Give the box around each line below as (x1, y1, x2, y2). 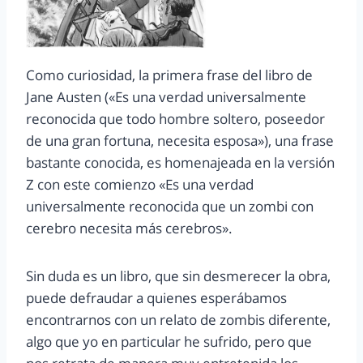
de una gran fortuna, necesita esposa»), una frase (26, 131, 334, 151)
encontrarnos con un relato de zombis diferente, (26, 310, 331, 330)
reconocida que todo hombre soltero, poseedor (26, 109, 325, 129)
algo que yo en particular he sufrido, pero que (26, 332, 312, 352)
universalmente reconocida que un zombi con (26, 197, 314, 216)
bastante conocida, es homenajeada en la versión (26, 153, 335, 173)
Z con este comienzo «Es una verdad (26, 175, 254, 194)
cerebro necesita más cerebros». (26, 219, 233, 238)
